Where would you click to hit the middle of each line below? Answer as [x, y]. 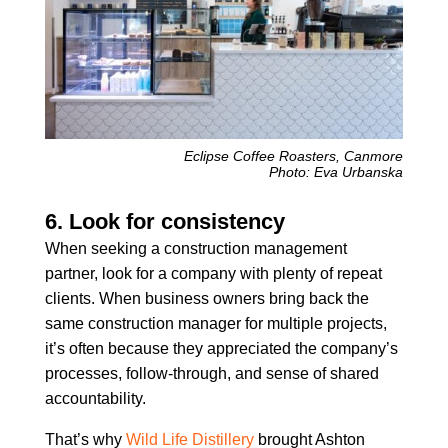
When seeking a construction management [195, 248]
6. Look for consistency [164, 221]
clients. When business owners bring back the [206, 298]
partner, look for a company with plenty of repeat [213, 273]
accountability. [95, 398]
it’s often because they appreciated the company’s [221, 348]
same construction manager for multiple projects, [215, 323]
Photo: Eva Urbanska [336, 171]
